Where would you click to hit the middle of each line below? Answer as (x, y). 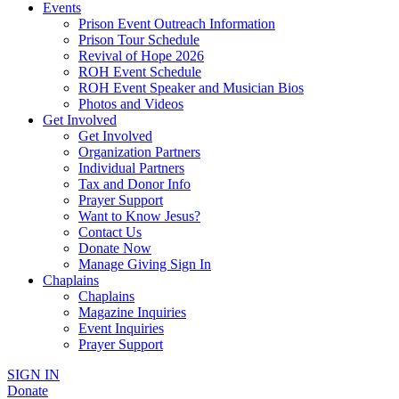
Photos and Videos (131, 104)
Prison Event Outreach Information (177, 24)
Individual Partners (131, 168)
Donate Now (115, 248)
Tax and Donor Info (134, 184)
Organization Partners (139, 152)
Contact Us (110, 232)
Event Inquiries (121, 328)
